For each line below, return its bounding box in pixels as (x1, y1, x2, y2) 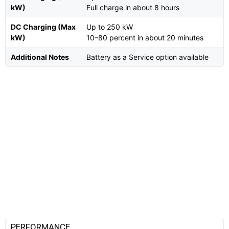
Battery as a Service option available (86, 53, 209, 62)
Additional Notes (11, 53, 69, 62)
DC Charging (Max (11, 22, 76, 32)
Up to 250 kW (86, 22, 133, 32)
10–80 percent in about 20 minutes (86, 33, 203, 42)
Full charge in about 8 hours (86, 3, 179, 12)
